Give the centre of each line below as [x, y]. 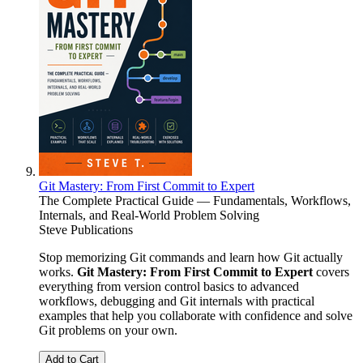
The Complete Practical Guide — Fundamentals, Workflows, [195, 201]
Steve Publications [86, 230]
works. [58, 272]
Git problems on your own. [108, 331]
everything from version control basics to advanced [169, 287]
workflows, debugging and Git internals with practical [177, 301]
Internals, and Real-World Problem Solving [149, 216]
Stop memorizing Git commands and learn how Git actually [191, 258]
